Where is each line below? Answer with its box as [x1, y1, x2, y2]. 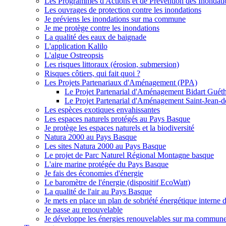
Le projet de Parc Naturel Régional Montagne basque [44, 151, 214, 159]
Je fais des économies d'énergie [44, 169, 143, 178]
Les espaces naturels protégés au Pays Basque [44, 115, 190, 123]
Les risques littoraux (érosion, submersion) [44, 60, 179, 69]
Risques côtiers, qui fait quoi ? [44, 69, 140, 78]
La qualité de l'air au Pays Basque [44, 187, 152, 196]
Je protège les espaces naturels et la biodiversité [44, 124, 194, 132]
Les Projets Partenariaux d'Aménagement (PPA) [44, 78, 197, 87]
